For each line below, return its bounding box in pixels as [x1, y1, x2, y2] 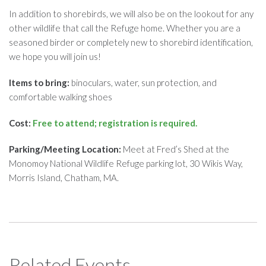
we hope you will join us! [9, 50, 101, 62]
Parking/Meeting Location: [9, 143, 121, 154]
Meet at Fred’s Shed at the [121, 143, 229, 154]
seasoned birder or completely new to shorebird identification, [9, 36, 253, 47]
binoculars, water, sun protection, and [69, 77, 217, 88]
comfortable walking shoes [9, 91, 112, 102]
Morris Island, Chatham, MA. [9, 172, 119, 183]
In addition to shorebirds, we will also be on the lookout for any [9, 8, 254, 19]
